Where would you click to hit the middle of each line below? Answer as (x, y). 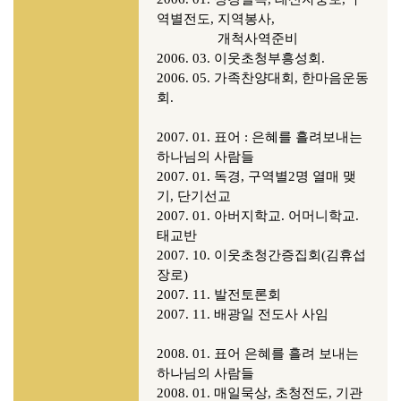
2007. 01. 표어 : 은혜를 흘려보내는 (260, 137)
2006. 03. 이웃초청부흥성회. (243, 58)
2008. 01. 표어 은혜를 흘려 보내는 (258, 354)
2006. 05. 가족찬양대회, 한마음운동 (263, 78)
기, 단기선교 (194, 196)
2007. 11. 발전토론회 (219, 294)
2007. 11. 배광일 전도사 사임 (243, 314)
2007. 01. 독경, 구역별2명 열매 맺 (256, 176)
